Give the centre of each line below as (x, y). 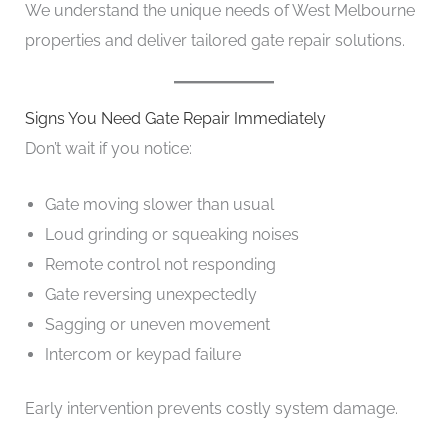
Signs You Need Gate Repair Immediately (175, 119)
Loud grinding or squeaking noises (171, 234)
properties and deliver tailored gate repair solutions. (214, 40)
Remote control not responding (160, 264)
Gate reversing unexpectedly (150, 294)
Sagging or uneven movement (157, 324)
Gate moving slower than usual (159, 204)
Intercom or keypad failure (142, 354)
